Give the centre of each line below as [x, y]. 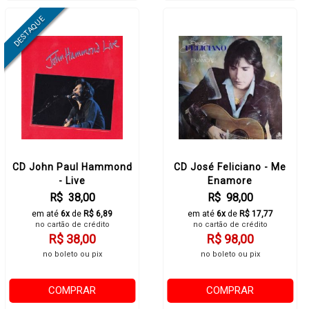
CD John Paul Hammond [72, 167]
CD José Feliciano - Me [230, 167]
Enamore [230, 181]
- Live [72, 181]
